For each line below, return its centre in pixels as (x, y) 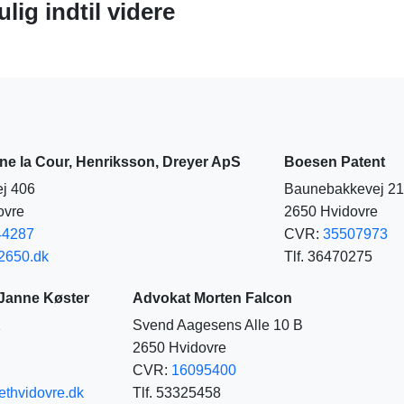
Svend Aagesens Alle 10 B (218, 325)
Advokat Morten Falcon (212, 298)
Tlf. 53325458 (177, 393)
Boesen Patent (335, 162)
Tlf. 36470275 (328, 257)
